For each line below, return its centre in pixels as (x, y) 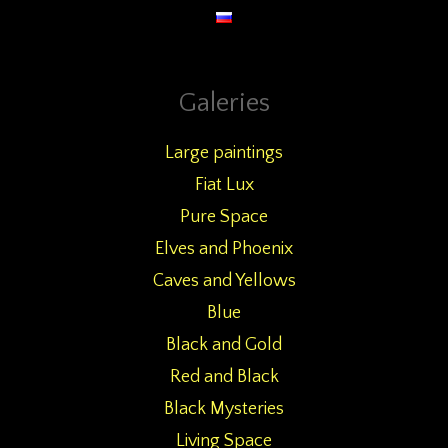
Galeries (224, 103)
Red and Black (224, 377)
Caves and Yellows (224, 281)
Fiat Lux (224, 185)
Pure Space (224, 217)
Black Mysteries (224, 409)
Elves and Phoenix (224, 249)
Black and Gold (224, 345)
